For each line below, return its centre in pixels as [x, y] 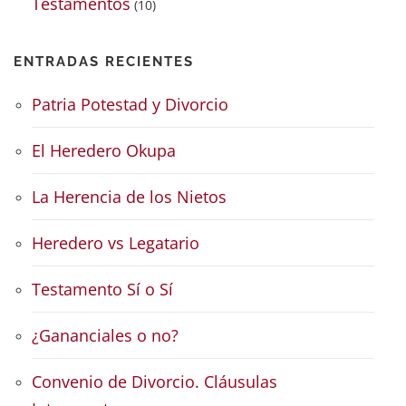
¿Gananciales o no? [105, 336]
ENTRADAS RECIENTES [104, 62]
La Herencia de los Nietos [129, 197]
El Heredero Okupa [104, 151]
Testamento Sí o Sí [102, 290]
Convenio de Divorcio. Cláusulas [155, 382]
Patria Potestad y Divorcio [130, 105]
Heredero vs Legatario [116, 243]
